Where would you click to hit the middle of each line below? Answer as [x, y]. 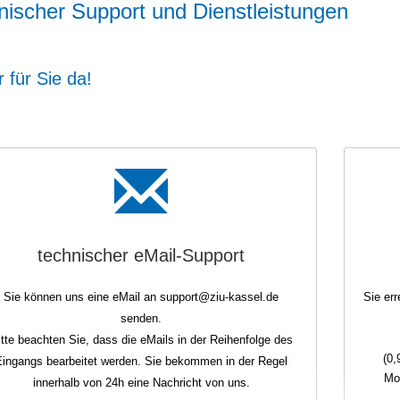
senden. [142, 318]
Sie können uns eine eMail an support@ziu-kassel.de [142, 296]
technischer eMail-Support [142, 255]
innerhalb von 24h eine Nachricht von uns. [141, 382]
